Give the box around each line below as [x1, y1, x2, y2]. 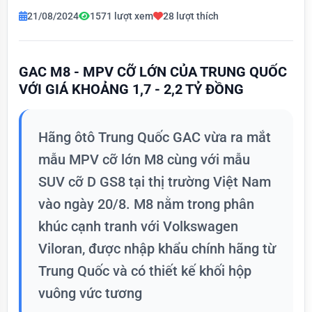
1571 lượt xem [90, 10, 153, 22]
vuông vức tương [38, 284, 142, 302]
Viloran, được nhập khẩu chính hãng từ [38, 240, 276, 257]
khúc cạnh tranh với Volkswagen [38, 217, 238, 235]
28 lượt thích [163, 10, 219, 22]
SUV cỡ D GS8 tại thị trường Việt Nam [38, 173, 271, 190]
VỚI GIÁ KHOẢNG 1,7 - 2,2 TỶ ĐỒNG [19, 80, 244, 97]
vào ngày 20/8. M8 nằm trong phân [38, 195, 254, 212]
